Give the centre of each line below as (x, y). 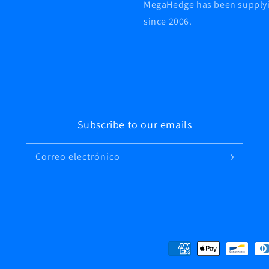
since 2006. (168, 21)
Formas (184, 249)
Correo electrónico (78, 156)
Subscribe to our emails (134, 125)
